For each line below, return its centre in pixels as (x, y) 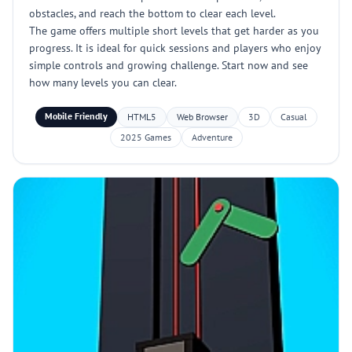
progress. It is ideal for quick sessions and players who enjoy (175, 48)
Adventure (212, 137)
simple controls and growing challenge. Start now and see (169, 65)
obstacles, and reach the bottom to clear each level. (152, 13)
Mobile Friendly (76, 116)
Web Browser (202, 117)
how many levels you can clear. (103, 82)
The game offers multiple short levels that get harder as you (174, 31)
